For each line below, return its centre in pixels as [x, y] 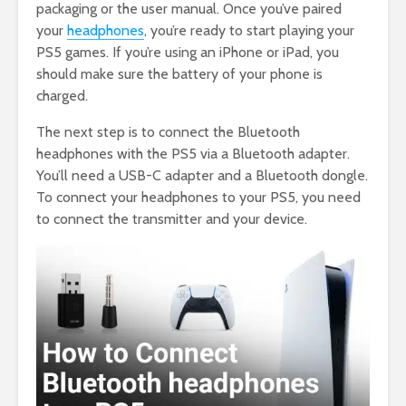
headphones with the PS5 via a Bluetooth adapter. [193, 154]
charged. [62, 96]
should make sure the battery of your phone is [179, 74]
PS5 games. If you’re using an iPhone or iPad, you [188, 53]
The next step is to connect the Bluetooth [168, 132]
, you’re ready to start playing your [249, 31]
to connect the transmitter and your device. [172, 219]
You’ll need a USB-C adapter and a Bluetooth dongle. [202, 176]
